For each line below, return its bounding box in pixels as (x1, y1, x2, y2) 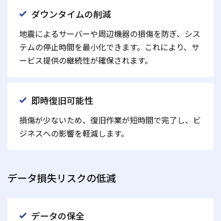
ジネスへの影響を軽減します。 (19, 127, 129, 140)
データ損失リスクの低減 (7, 171, 116, 185)
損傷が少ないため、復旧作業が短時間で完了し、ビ (19, 114, 201, 126)
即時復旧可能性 (31, 94, 93, 107)
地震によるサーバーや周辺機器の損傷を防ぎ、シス (19, 28, 200, 40)
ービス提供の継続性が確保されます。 (19, 54, 152, 67)
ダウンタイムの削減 (31, 7, 111, 21)
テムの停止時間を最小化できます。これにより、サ (19, 41, 199, 53)
